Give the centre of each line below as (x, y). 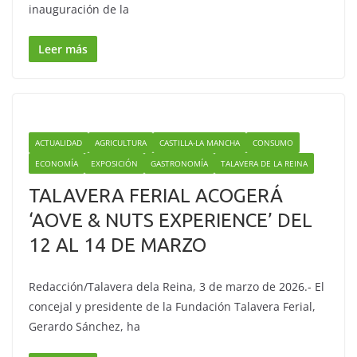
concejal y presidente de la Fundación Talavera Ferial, (172, 306)
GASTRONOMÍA (179, 163)
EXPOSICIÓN (114, 163)
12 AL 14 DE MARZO (118, 245)
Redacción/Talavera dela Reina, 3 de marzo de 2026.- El (177, 286)
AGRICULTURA (121, 143)
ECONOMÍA (57, 163)
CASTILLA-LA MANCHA (200, 143)
